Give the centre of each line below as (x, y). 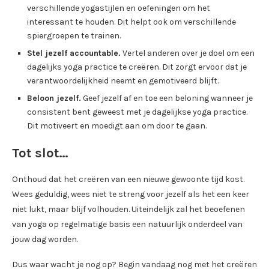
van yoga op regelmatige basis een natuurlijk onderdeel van (127, 225)
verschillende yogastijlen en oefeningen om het (119, 8)
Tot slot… (40, 153)
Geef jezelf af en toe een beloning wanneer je (167, 98)
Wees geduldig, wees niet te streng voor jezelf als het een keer (131, 195)
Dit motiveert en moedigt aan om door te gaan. (117, 126)
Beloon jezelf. (54, 98)
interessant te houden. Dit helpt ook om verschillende (131, 22)
